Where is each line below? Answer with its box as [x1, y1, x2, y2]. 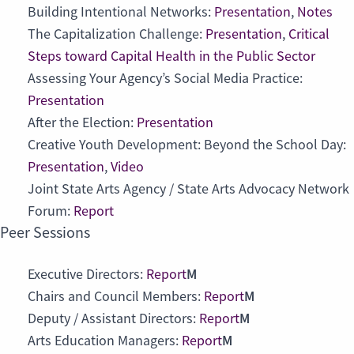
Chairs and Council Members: [28, 288, 204, 306]
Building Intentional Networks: [28, 3, 214, 21]
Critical [288, 25, 330, 43]
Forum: [28, 202, 73, 220]
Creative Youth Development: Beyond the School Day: [28, 136, 346, 154]
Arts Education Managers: [28, 332, 182, 350]
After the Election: [28, 114, 137, 132]
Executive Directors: [28, 265, 146, 284]
